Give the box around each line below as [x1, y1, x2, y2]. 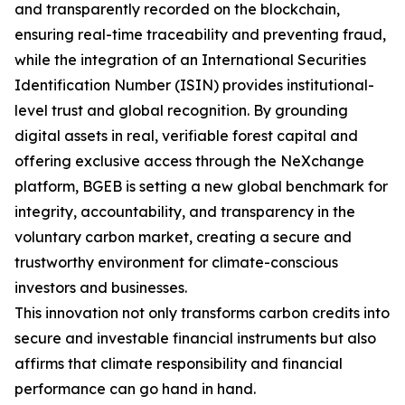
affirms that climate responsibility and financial [14, 354, 343, 373]
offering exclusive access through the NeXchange [14, 152, 364, 171]
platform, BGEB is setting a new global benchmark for [14, 177, 388, 196]
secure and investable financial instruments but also [14, 329, 376, 348]
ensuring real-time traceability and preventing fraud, [14, 25, 386, 44]
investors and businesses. [14, 278, 187, 297]
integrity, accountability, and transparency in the [14, 202, 355, 221]
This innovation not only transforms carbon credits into [14, 304, 390, 323]
